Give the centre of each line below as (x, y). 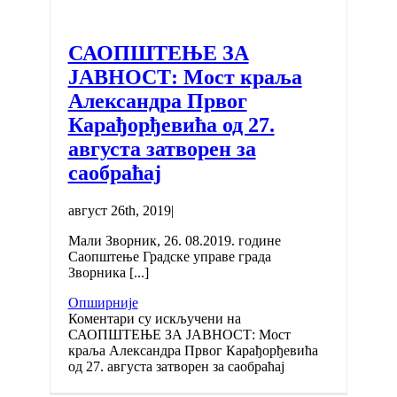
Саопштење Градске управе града (169, 256)
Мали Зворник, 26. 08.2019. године (174, 240)
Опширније (103, 302)
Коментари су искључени (145, 318)
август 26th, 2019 (119, 210)
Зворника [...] (108, 272)
